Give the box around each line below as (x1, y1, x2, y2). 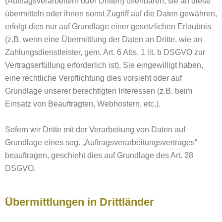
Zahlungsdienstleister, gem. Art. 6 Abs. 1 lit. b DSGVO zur (5, 48, 205, 56)
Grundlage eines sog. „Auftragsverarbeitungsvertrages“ (5, 138, 197, 147)
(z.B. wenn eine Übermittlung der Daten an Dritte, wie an (5, 35, 202, 44)
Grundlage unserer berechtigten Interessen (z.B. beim (5, 87, 192, 95)
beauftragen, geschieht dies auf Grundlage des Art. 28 (5, 151, 193, 160)
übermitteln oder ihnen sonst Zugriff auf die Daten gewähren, (5, 9, 217, 18)
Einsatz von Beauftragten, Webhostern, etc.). (5, 100, 161, 108)
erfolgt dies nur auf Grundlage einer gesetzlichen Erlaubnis (5, 22, 211, 31)
